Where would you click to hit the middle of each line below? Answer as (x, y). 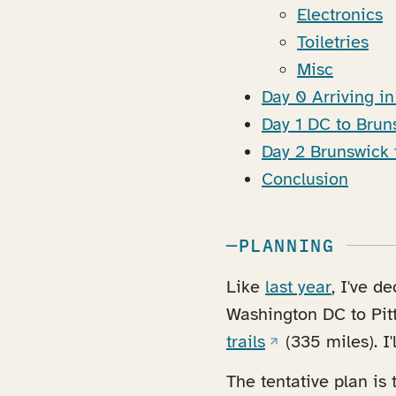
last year (298, 287)
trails (246, 342)
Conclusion (305, 179)
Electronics (340, 15)
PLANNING (286, 246)
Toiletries (333, 42)
